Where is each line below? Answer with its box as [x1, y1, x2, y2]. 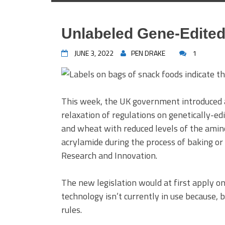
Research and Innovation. [61, 149, 157, 162]
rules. [61, 203, 82, 216]
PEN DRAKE [131, 48, 165, 58]
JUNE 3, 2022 [74, 48, 114, 58]
